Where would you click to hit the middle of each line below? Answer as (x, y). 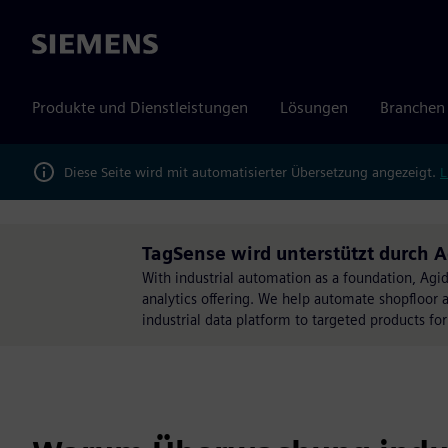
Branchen (412, 107)
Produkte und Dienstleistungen (140, 107)
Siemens (61, 45)
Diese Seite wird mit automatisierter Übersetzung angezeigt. (252, 171)
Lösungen (314, 107)
